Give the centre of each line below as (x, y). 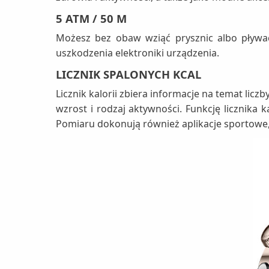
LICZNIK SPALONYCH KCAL (128, 74)
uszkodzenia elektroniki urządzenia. (138, 53)
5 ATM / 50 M (91, 19)
